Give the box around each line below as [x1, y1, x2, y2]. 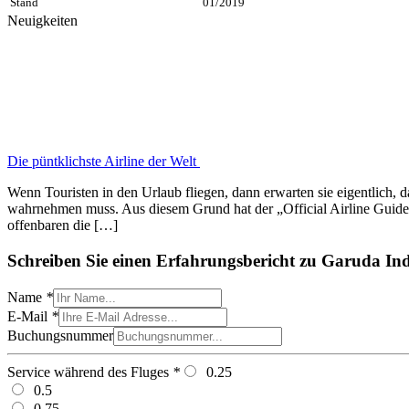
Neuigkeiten [7, 13, 78, 29]
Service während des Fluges [7, 363, 173, 380]
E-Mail [7, 308, 51, 324]
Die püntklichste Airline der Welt [7, 153, 200, 170]
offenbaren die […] [7, 217, 118, 234]
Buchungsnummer [7, 327, 113, 343]
